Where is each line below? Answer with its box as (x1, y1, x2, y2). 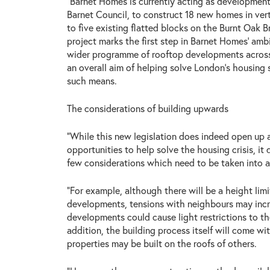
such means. (66, 74, 117, 87)
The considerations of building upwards (66, 101, 228, 115)
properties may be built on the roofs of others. (66, 236, 257, 250)
